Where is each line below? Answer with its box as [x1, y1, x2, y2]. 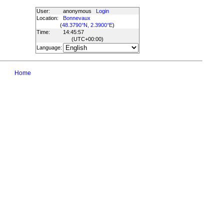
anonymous [62, 8, 96, 14]
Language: [36, 44, 62, 50]
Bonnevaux [62, 15, 90, 21]
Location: [36, 15, 58, 21]
